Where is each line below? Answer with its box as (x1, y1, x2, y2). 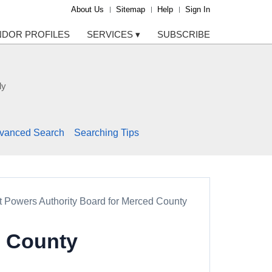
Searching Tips (73, 127, 139, 138)
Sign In (185, 5, 210, 14)
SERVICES (87, 29, 135, 39)
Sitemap (116, 5, 145, 14)
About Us (71, 5, 104, 14)
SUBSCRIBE (157, 29, 210, 39)
